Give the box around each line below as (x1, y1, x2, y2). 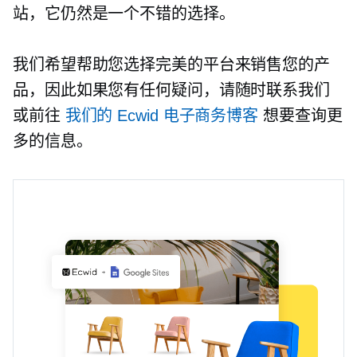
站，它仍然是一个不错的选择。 (13, 5, 235, 22)
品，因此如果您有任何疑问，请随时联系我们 (13, 81, 330, 99)
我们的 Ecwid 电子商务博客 (65, 107, 259, 124)
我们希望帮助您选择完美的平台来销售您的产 (13, 56, 330, 73)
